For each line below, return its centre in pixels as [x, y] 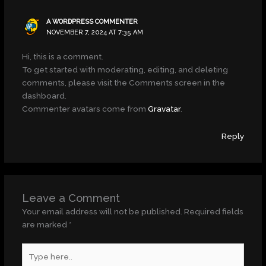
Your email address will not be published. [102, 212]
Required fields [213, 212]
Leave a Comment [71, 198]
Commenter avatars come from [85, 109]
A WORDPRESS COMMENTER [92, 21]
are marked [45, 225]
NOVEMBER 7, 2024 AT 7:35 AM [95, 32]
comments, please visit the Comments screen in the [123, 83]
